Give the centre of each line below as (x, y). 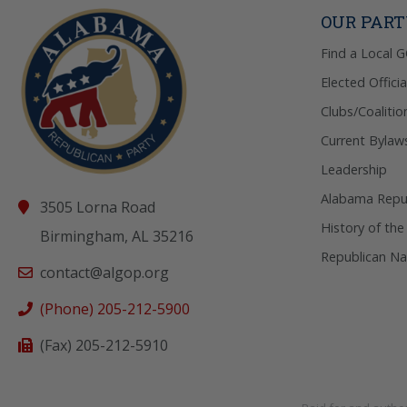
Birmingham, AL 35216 (117, 236)
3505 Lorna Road (98, 207)
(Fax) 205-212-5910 (104, 345)
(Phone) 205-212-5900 (115, 308)
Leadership (353, 169)
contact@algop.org (104, 272)
